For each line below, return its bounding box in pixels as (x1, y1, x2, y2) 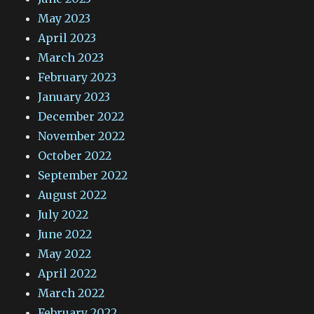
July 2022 (38, 207, 89, 221)
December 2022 (38, 109, 125, 123)
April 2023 (38, 30, 97, 45)
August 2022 (38, 187, 107, 202)
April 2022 (38, 266, 97, 280)
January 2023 (38, 89, 111, 104)
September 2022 (38, 168, 128, 182)
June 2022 (38, 226, 93, 241)
